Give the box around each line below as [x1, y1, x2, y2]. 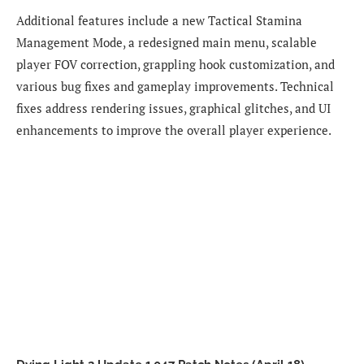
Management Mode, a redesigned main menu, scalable [16, 33, 317, 50]
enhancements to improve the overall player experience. [16, 121, 331, 138]
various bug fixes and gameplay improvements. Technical [16, 77, 334, 94]
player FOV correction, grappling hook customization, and [16, 55, 335, 72]
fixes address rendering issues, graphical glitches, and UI [16, 99, 331, 116]
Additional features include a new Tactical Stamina [16, 11, 302, 28]
